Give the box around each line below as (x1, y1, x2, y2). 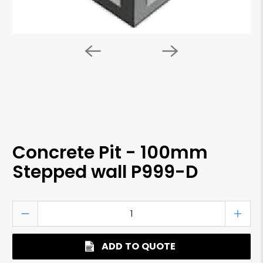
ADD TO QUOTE (102, 239, 176, 253)
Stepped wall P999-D (12, 159, 198, 184)
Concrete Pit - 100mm (12, 140, 208, 165)
